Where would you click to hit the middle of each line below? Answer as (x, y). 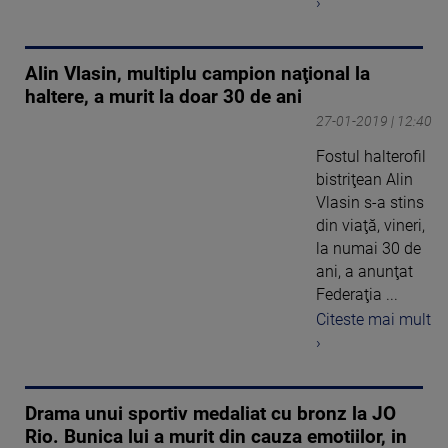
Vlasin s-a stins (370, 203)
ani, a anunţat (364, 272)
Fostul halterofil (371, 157)
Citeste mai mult (373, 319)
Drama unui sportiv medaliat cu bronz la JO (210, 413)
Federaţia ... (357, 295)
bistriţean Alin (364, 180)
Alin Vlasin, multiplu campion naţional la (197, 74)
